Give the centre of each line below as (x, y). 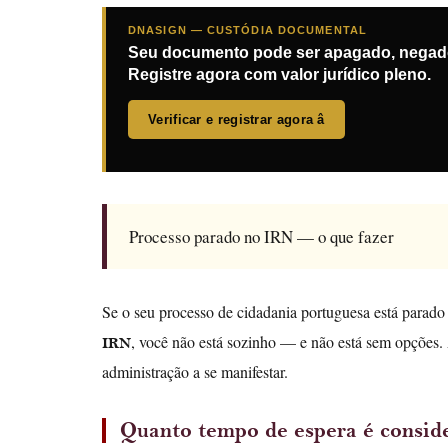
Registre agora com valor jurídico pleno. (279, 75)
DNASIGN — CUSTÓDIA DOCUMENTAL (247, 30)
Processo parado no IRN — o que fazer (261, 236)
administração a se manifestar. (195, 371)
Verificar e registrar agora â (237, 120)
